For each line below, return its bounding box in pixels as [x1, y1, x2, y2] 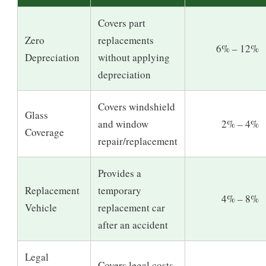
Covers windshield [98, 100, 175, 114]
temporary [98, 183, 141, 198]
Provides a [98, 166, 141, 180]
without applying [98, 50, 170, 65]
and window [98, 117, 148, 131]
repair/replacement [98, 134, 178, 148]
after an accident [98, 218, 168, 232]
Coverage [25, 125, 64, 140]
